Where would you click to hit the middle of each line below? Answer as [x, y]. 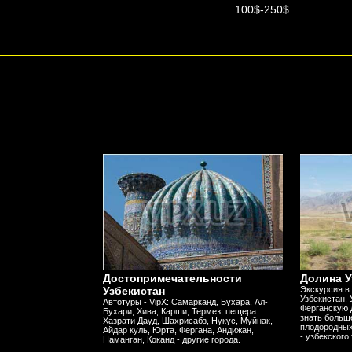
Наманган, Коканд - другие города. [171, 339]
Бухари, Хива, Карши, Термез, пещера [179, 311]
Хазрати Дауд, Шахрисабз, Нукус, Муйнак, [187, 320]
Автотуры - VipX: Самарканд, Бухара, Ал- [185, 301]
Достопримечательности [172, 278]
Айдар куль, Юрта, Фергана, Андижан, [178, 330]
